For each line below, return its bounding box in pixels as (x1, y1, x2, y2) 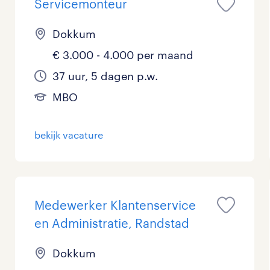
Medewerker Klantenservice (34, 198, 196, 212)
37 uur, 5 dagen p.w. (52, 69, 159, 83)
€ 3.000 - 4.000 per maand (52, 48, 194, 61)
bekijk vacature (34, 129, 104, 140)
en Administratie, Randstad (34, 216, 190, 230)
